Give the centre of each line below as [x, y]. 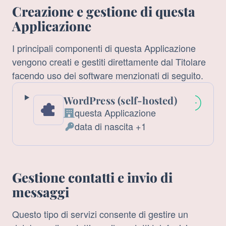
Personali [82, 146]
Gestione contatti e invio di [92, 178]
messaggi [41, 192]
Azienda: [81, 119]
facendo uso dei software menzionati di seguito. [108, 75]
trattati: [77, 160]
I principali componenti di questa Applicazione [104, 48]
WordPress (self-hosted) [120, 100]
